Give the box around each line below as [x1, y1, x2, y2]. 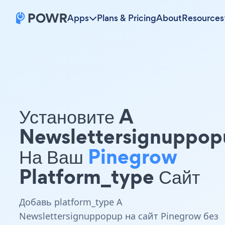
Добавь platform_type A [19, 196, 123, 208]
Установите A [19, 102, 133, 131]
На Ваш [19, 142, 88, 171]
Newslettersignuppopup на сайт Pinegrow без [19, 210, 218, 222]
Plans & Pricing [97, 12, 156, 24]
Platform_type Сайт [19, 162, 200, 191]
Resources [182, 12, 224, 24]
